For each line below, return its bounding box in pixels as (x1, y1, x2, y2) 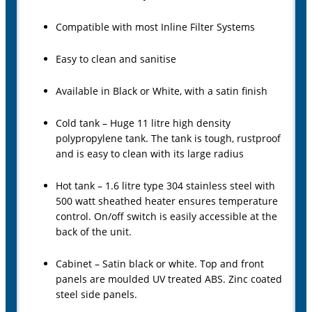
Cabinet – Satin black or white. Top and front (56, 257, 264, 271)
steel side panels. (56, 288, 137, 302)
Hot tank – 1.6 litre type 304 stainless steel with (56, 179, 275, 193)
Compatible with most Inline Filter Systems (56, 20, 255, 34)
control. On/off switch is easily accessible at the (56, 210, 277, 224)
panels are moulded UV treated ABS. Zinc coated (56, 272, 282, 286)
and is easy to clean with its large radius (56, 147, 244, 161)
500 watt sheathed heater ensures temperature (56, 194, 278, 208)
